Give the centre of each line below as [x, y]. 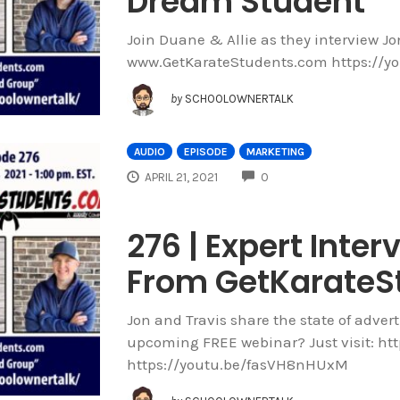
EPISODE [205, 151]
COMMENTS [300, 175]
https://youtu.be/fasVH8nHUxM [237, 364]
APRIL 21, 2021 [182, 177]
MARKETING [275, 151]
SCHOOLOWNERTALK [239, 99]
